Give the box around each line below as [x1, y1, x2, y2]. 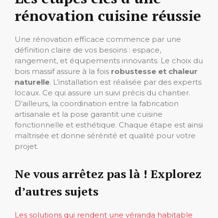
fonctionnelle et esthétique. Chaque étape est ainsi [15, 120, 203, 129]
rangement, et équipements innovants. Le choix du [15, 55, 203, 65]
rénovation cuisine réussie [15, 5, 201, 25]
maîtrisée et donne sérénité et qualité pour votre [15, 130, 196, 140]
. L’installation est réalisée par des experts [50, 77, 201, 87]
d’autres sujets [15, 183, 98, 199]
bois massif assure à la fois [15, 66, 111, 76]
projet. [15, 141, 38, 151]
